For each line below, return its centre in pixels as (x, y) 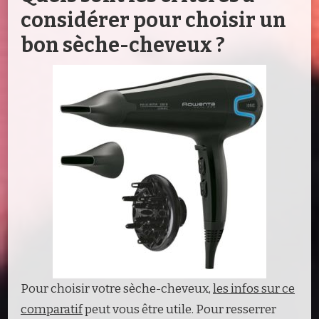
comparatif (52, 309)
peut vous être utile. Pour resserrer (179, 309)
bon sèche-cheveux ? (123, 45)
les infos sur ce (254, 288)
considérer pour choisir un (153, 20)
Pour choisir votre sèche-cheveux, (117, 288)
